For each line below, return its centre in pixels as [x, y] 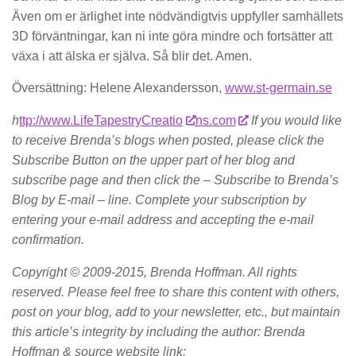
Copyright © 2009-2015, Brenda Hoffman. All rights [155, 273]
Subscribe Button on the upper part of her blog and [153, 161]
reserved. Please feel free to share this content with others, [176, 292]
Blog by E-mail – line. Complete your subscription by [159, 200]
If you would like [295, 121]
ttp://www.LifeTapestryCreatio [101, 121]
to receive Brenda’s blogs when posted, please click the [168, 141]
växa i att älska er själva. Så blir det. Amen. [132, 56]
